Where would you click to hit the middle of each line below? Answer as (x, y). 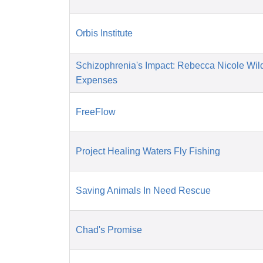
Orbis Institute (104, 33)
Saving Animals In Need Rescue (143, 191)
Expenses (97, 80)
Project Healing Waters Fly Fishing (148, 151)
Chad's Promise (109, 230)
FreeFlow (96, 112)
